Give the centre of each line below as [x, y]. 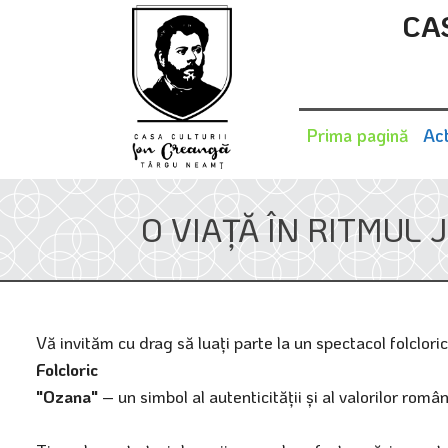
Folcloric [67, 368]
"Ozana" [67, 395]
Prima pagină [357, 134]
